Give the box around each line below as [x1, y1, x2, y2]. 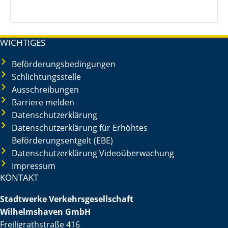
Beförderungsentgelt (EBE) [11, 134, 113, 146]
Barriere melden [11, 96, 74, 108]
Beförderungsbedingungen [11, 58, 116, 70]
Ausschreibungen [11, 83, 79, 95]
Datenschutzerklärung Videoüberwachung [11, 147, 174, 159]
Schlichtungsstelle [11, 71, 81, 82]
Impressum [11, 160, 55, 172]
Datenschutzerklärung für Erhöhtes [11, 122, 148, 133]
